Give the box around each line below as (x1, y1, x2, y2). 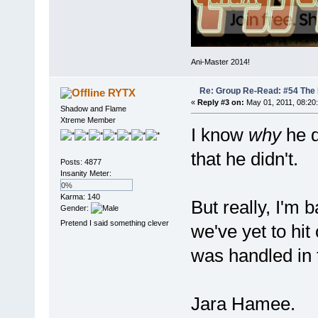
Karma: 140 (60, 192, 100, 201)
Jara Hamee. (190, 292, 295, 314)
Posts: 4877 (60, 157, 102, 166)
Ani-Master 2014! (190, 57, 250, 66)
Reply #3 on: (197, 97, 244, 106)
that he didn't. (190, 148, 298, 170)
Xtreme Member (60, 115, 116, 124)
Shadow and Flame (60, 104, 126, 113)
